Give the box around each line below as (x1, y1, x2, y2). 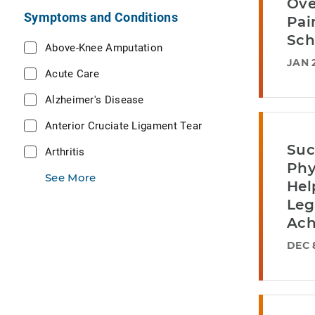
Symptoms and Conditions (24, 8, 178, 25)
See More (45, 171, 96, 184)
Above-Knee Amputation (45, 40, 163, 54)
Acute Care (45, 66, 99, 80)
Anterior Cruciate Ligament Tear (45, 118, 202, 132)
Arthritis (45, 144, 85, 158)
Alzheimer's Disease (45, 92, 144, 106)
